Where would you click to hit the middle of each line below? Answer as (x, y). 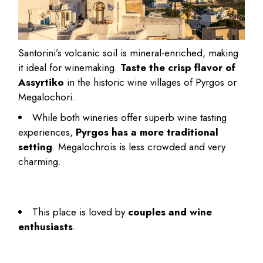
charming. (40, 162)
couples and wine (170, 212)
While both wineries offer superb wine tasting (130, 118)
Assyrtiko (41, 82)
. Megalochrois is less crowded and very (139, 147)
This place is (59, 212)
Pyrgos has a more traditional (147, 132)
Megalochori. (47, 97)
